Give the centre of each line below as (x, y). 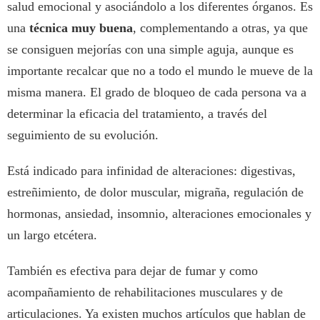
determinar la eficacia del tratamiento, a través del (137, 114)
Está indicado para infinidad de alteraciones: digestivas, (151, 171)
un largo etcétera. (52, 235)
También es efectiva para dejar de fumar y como (132, 271)
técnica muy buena (79, 28)
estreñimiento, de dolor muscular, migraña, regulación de (155, 192)
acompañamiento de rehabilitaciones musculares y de (145, 292)
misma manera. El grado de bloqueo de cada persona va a (157, 92)
